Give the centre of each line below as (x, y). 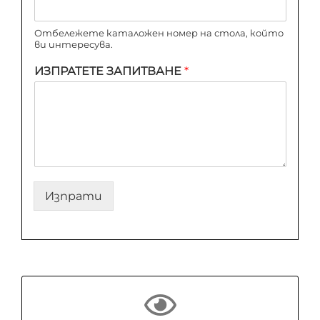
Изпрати (73, 196)
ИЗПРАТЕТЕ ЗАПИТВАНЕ (109, 71)
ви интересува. (73, 45)
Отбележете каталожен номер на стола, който (159, 33)
